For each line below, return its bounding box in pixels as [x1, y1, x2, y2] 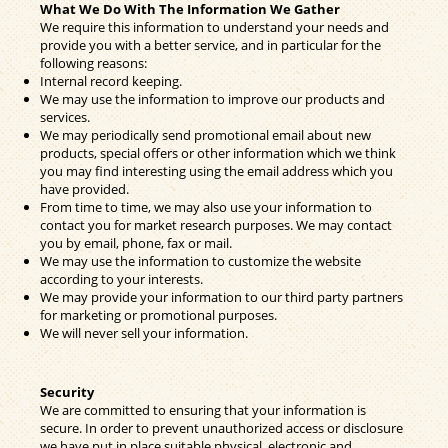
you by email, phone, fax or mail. [40, 233, 232, 252]
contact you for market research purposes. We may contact [40, 215, 392, 234]
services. [40, 107, 90, 126]
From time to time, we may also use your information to [40, 197, 372, 216]
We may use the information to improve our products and [40, 89, 385, 108]
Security [40, 382, 94, 401]
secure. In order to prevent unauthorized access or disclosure [40, 418, 403, 437]
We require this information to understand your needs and [40, 17, 389, 36]
